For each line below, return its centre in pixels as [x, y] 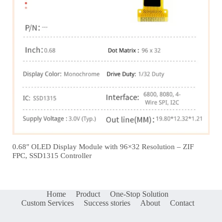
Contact [182, 203]
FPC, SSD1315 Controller [52, 155]
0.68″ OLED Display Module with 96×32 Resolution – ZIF [103, 146]
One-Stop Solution [139, 194]
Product [88, 194]
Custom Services [47, 203]
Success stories [107, 203]
